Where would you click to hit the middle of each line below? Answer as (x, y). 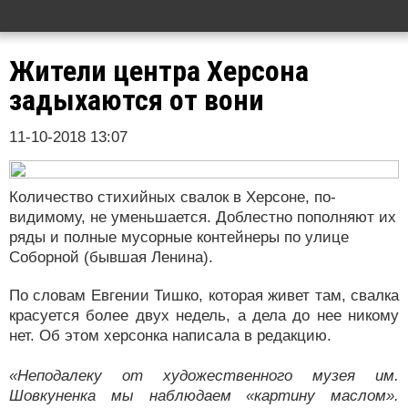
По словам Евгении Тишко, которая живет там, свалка (204, 296)
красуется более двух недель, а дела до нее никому (204, 316)
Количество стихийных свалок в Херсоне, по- (173, 197)
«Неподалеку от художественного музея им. (204, 376)
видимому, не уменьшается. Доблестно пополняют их (203, 217)
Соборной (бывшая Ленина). (111, 257)
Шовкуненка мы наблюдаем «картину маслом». (204, 396)
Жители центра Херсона (159, 71)
